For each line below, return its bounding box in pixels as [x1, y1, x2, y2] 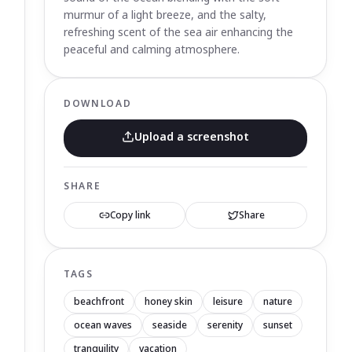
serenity [207, 318, 243, 332]
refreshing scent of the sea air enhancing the [64, 24, 293, 39]
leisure [213, 295, 243, 308]
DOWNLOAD [64, 97, 132, 110]
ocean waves [74, 318, 132, 332]
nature [263, 295, 292, 308]
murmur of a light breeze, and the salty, [64, 7, 266, 22]
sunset [263, 318, 292, 332]
